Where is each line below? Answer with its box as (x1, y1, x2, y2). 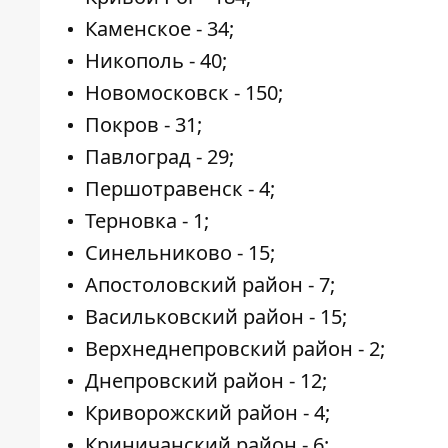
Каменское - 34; (85, 15, 234, 43)
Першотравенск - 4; (85, 175, 275, 203)
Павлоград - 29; (85, 143, 234, 171)
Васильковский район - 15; (85, 303, 347, 331)
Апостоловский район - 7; (85, 271, 335, 299)
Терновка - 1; (85, 207, 209, 235)
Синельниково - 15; (85, 239, 275, 267)
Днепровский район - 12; (85, 367, 327, 395)
